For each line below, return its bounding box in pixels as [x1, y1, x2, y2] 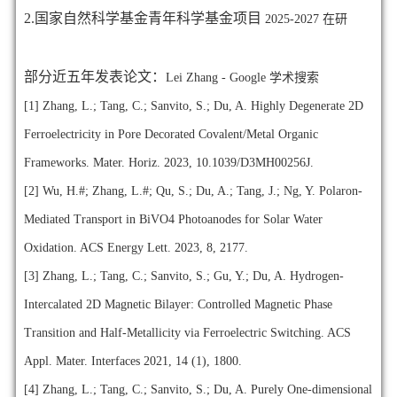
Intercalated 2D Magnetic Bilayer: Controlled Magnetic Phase [23, 297, 332, 311]
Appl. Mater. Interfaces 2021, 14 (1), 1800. [23, 354, 245, 368]
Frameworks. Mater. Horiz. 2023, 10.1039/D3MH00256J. [23, 155, 317, 169]
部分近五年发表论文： [23, 68, 166, 84]
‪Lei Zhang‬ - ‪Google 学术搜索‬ [165, 70, 319, 84]
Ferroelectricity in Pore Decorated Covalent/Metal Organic [23, 127, 318, 141]
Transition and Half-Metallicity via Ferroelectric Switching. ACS [23, 325, 351, 339]
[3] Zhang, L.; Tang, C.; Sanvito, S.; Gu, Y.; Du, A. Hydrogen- [23, 269, 344, 283]
